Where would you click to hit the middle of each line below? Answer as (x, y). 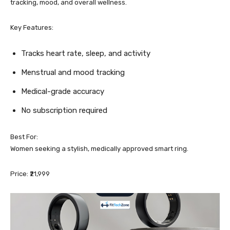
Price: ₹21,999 (30, 174)
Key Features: (32, 27)
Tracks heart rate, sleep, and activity (86, 53)
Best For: (24, 137)
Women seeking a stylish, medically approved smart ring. (99, 149)
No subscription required (64, 110)
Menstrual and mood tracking (73, 72)
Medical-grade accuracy (63, 91)
